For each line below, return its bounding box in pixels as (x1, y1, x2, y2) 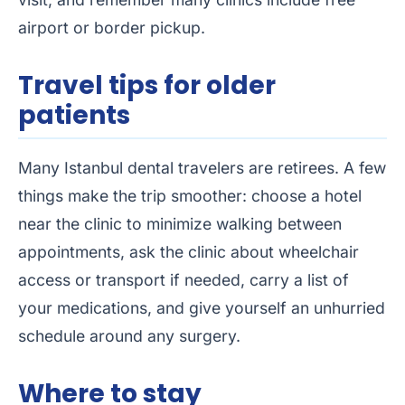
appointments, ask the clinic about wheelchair (18, 242, 359, 262)
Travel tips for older (18, 68, 276, 104)
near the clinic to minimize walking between (18, 214, 342, 234)
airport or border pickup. (18, 18, 205, 38)
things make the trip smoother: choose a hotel (18, 186, 362, 206)
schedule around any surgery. (18, 326, 240, 346)
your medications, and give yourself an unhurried (18, 298, 385, 318)
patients (18, 98, 130, 134)
